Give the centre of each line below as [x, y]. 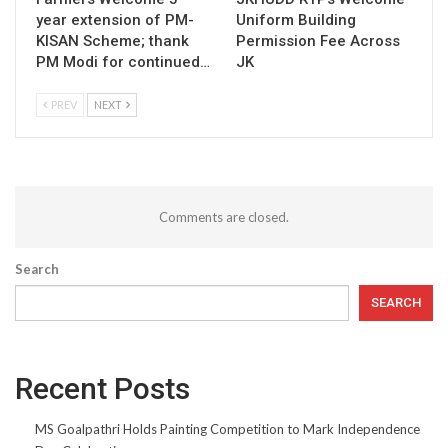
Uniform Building [296, 19]
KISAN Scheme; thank [112, 40]
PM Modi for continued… [123, 61]
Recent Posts [102, 388]
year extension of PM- [115, 19]
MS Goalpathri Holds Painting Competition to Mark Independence [227, 428]
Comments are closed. [224, 216]
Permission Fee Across [318, 40]
